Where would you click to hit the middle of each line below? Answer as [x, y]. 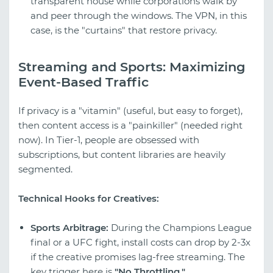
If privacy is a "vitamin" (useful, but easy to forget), [130, 110]
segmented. [45, 169]
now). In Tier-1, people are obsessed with [109, 140]
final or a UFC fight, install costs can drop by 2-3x [140, 242]
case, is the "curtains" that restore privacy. [124, 30]
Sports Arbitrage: [69, 227]
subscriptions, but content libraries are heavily [122, 154]
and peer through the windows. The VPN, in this [139, 15]
